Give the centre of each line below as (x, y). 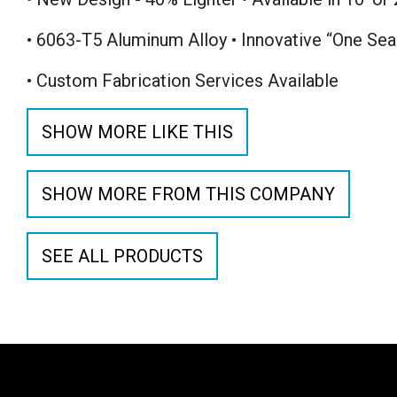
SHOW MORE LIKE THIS (137, 132)
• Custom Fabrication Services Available (183, 81)
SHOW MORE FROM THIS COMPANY (188, 194)
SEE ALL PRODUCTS (122, 256)
